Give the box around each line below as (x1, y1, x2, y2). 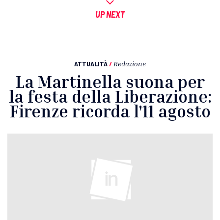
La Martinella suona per (15, 72, 205, 92)
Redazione (113, 59, 146, 68)
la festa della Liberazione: (8, 86, 212, 107)
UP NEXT (95, 9, 125, 20)
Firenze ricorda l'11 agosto (9, 101, 211, 122)
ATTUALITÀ (74, 59, 108, 68)
